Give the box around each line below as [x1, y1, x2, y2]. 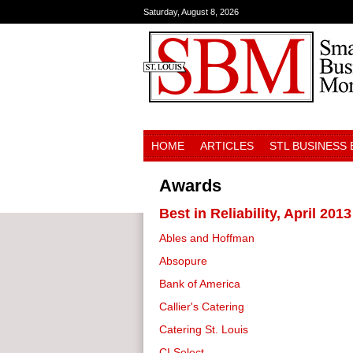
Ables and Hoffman [159, 232, 255, 244]
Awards [159, 176, 221, 195]
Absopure [159, 255, 207, 267]
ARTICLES [200, 139, 254, 152]
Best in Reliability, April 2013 [159, 206, 351, 221]
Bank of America [159, 277, 240, 290]
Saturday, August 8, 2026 [143, 7, 239, 17]
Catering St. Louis [159, 323, 248, 336]
